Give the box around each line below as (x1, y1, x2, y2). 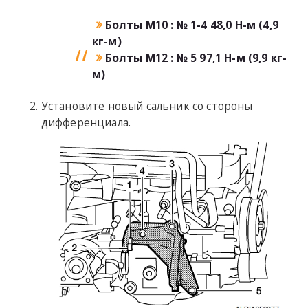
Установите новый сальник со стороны (41, 98, 253, 114)
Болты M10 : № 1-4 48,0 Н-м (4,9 (104, 17, 278, 33)
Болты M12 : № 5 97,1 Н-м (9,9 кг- (104, 50, 287, 66)
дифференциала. (41, 115, 131, 131)
